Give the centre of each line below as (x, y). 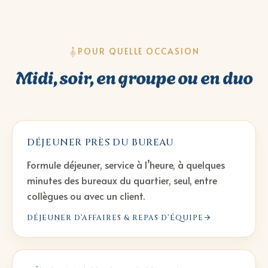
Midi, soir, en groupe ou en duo (134, 76)
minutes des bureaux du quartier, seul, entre (122, 180)
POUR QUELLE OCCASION (139, 51)
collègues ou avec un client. (86, 195)
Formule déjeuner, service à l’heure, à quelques (126, 164)
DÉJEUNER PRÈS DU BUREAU (100, 142)
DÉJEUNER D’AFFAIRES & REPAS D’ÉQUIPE (115, 217)
